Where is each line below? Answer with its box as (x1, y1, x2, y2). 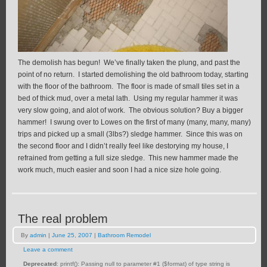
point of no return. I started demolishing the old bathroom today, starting (18, 70, 249, 79)
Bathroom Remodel (98, 231, 151, 238)
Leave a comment (23, 246, 73, 253)
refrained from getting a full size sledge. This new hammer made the (18, 153, 238, 162)
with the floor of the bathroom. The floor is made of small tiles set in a (18, 82, 240, 91)
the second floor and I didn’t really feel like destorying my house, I (18, 141, 228, 150)
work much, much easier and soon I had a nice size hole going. (18, 165, 221, 174)
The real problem (18, 212, 108, 225)
